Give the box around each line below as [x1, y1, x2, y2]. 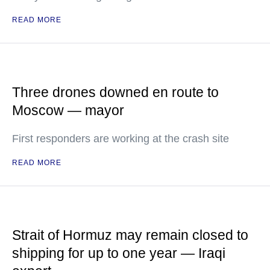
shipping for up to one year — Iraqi [12, 245, 225, 262]
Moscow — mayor [12, 102, 124, 119]
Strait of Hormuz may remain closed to [12, 227, 248, 243]
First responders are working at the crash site [12, 133, 229, 145]
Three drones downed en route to [12, 84, 219, 101]
